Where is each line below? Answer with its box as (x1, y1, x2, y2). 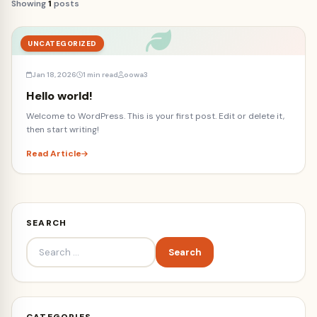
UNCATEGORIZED (28, 39, 97, 48)
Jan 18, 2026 (32, 70, 76, 79)
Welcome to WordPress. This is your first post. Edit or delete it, (26, 110, 284, 122)
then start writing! (26, 124, 99, 135)
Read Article (26, 148, 81, 159)
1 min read (83, 70, 118, 79)
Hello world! (26, 88, 93, 103)
